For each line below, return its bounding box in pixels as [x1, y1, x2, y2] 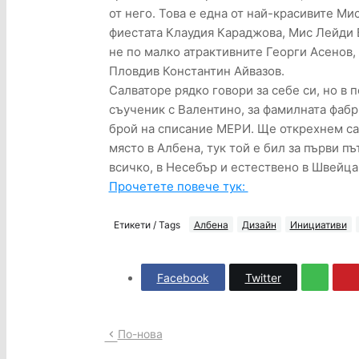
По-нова [117, 327, 163, 341]
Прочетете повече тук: [108, 179, 248, 195]
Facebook [156, 270, 209, 284]
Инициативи [289, 218, 347, 231]
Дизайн [241, 218, 276, 231]
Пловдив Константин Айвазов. [108, 63, 284, 79]
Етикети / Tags [113, 218, 180, 231]
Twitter [244, 270, 281, 284]
